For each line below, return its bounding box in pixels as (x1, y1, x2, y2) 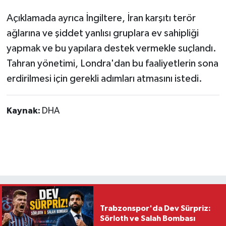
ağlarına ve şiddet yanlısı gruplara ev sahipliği (6, 28, 199, 39)
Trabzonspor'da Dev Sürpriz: (99, 204, 211, 213)
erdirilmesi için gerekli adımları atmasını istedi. (6, 74, 202, 84)
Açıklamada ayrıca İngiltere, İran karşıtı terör (6, 13, 196, 24)
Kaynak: (6, 106, 42, 116)
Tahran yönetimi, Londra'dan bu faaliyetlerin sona (6, 59, 218, 69)
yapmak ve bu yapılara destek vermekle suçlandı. (6, 43, 216, 54)
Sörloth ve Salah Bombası (99, 214, 195, 223)
